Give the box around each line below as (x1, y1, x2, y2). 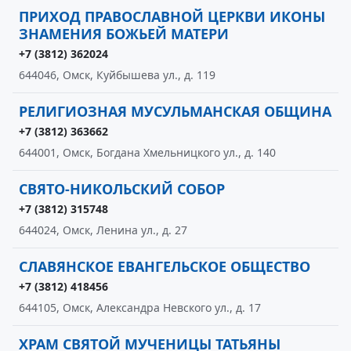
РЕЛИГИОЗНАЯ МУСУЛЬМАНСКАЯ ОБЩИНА (19, 102, 331, 121)
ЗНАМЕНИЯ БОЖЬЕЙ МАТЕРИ (19, 24, 229, 43)
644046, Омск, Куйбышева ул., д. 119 (19, 67, 215, 82)
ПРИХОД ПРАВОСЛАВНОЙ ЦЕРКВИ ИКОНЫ (19, 7, 325, 26)
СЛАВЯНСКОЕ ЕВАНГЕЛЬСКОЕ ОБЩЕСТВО (19, 257, 310, 276)
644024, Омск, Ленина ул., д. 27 (19, 223, 187, 237)
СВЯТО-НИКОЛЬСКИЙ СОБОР (19, 179, 225, 198)
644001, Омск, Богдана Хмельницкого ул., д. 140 (19, 145, 276, 160)
